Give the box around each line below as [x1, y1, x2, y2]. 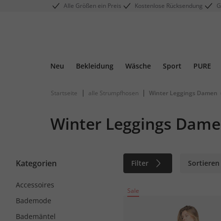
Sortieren [188, 158, 220, 168]
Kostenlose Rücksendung [135, 1, 203, 10]
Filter [131, 158, 149, 168]
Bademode [16, 196, 51, 205]
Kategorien [16, 158, 57, 169]
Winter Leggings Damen [149, 89, 218, 97]
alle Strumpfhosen [88, 89, 140, 97]
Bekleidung [76, 61, 113, 71]
